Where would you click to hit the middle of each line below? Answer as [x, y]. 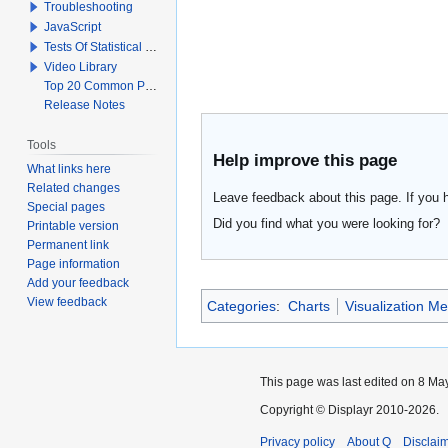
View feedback [67, 301]
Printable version [73, 225]
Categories [241, 306]
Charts [308, 306]
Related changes [74, 187]
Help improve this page [305, 160]
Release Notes [85, 104]
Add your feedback [78, 282]
